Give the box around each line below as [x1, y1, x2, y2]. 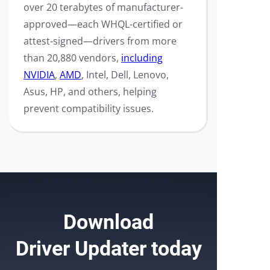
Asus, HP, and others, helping [24, 85, 157, 98]
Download [63, 210, 154, 234]
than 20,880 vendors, [24, 51, 121, 64]
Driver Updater [15, 236, 146, 260]
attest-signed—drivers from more [24, 34, 177, 48]
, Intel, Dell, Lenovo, [81, 68, 169, 81]
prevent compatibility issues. [24, 102, 154, 115]
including [121, 51, 163, 64]
